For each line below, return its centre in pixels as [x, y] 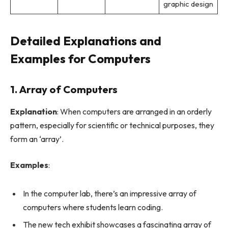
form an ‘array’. [37, 139]
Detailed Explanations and [86, 40]
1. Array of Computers [64, 89]
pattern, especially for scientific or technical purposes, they [112, 125]
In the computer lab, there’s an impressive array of [110, 194]
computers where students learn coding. [93, 207]
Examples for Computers [80, 58]
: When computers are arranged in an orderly [134, 111]
